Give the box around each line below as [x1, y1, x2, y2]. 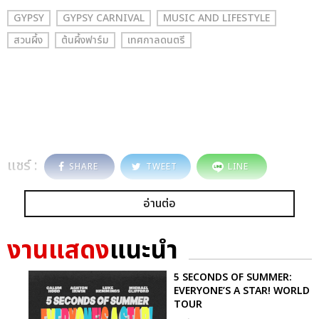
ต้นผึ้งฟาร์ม [61, 32, 109, 48]
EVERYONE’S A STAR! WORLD [174, 283, 310, 298]
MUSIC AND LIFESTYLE [163, 10, 270, 26]
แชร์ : [7, 155, 38, 177]
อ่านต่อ [143, 194, 176, 212]
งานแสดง [7, 231, 110, 270]
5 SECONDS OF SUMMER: [174, 269, 292, 285]
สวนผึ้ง [14, 32, 43, 48]
